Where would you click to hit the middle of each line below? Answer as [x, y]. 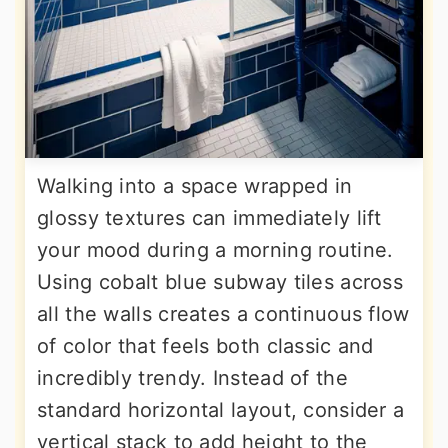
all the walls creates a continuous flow [223, 314]
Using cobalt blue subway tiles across [220, 282]
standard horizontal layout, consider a [221, 410]
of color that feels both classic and [205, 346]
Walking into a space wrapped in [195, 186]
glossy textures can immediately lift [209, 218]
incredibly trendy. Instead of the [192, 378]
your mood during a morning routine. [215, 250]
